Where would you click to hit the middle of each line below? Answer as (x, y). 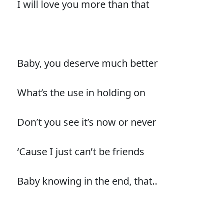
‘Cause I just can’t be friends (81, 151)
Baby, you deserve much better (87, 63)
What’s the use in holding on (81, 92)
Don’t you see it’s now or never (86, 122)
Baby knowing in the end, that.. (87, 181)
